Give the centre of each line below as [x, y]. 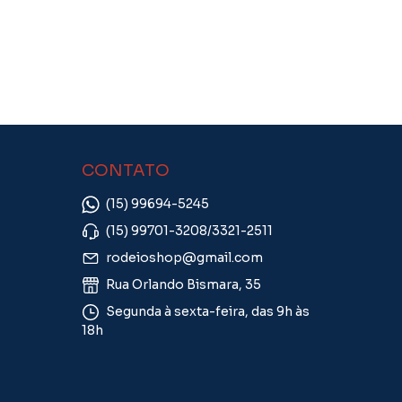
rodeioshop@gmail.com [184, 258]
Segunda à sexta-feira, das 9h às [206, 312]
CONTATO [126, 171]
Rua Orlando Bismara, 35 [182, 285]
